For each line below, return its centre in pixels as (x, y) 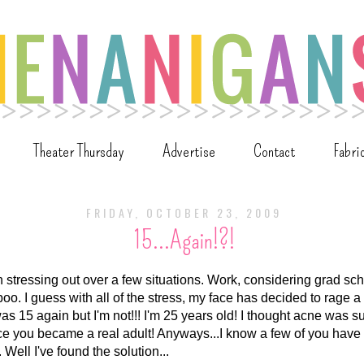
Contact (274, 151)
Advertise (189, 151)
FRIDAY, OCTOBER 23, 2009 (184, 213)
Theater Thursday (79, 151)
